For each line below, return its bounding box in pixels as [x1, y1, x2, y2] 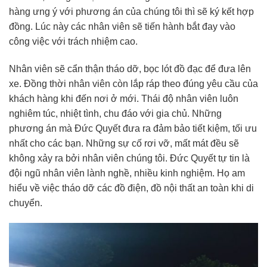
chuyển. [9, 197, 45, 208]
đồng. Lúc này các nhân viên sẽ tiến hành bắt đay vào [9, 21, 235, 32]
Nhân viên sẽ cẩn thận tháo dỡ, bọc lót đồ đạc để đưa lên [9, 63, 251, 74]
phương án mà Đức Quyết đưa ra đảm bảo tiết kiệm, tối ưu [9, 123, 257, 133]
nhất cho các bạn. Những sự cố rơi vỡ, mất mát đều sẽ [9, 138, 239, 148]
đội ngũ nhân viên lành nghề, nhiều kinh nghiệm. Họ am [9, 167, 245, 178]
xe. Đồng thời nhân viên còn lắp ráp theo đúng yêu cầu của [9, 78, 258, 89]
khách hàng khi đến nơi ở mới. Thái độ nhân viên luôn [9, 93, 238, 104]
